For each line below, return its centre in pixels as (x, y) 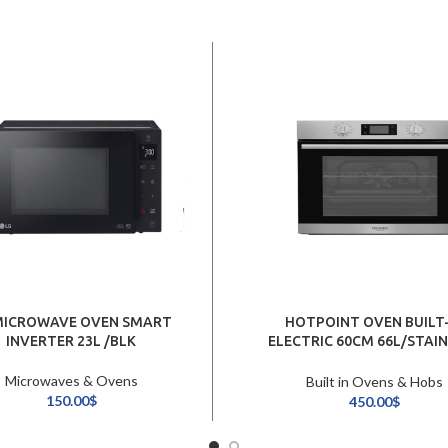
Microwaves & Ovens (71, 381)
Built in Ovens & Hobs (374, 382)
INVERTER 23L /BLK (71, 341)
